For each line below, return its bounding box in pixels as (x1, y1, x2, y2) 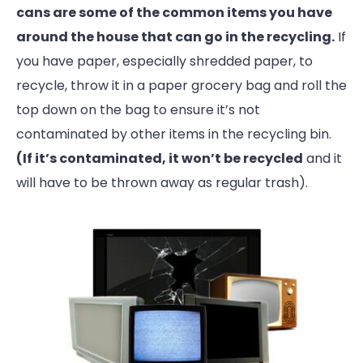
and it (303, 149, 342, 169)
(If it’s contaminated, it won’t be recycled (16, 149, 303, 169)
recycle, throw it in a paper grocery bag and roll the (16, 76, 347, 96)
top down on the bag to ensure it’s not (16, 100, 260, 120)
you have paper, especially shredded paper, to (16, 52, 313, 71)
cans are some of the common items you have (16, 3, 332, 23)
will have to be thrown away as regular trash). (16, 173, 308, 193)
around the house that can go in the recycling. (16, 28, 335, 47)
